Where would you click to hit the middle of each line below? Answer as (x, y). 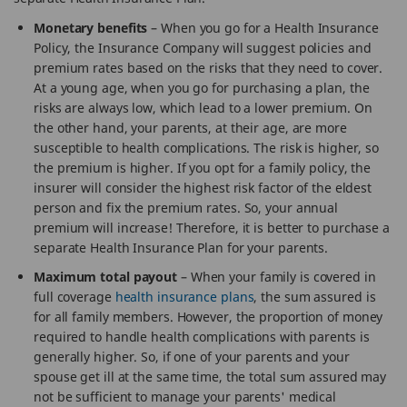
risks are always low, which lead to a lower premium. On (203, 108)
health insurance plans (184, 297)
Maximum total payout (105, 277)
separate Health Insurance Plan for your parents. (181, 248)
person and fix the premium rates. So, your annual (186, 208)
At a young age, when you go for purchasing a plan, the (202, 88)
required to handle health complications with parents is (202, 337)
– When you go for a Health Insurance (263, 28)
